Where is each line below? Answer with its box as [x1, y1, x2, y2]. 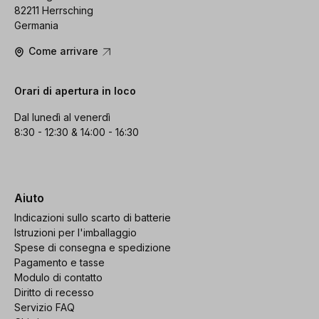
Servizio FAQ [14, 300, 75, 313]
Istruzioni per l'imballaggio [14, 226, 137, 239]
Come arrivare [28, 45, 101, 58]
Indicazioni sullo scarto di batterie [14, 211, 171, 224]
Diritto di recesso [14, 286, 94, 298]
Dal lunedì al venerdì [14, 111, 110, 124]
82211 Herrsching [14, 4, 93, 17]
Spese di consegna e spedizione [14, 241, 171, 253]
